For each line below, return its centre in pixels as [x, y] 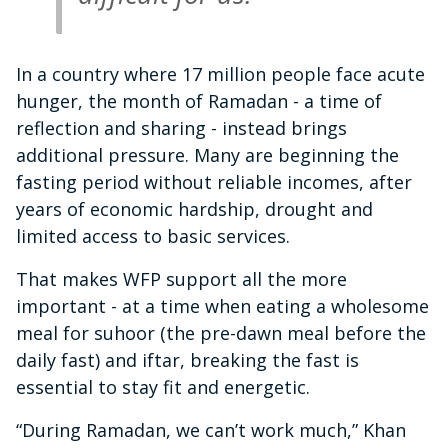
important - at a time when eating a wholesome [222, 306]
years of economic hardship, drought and [194, 209]
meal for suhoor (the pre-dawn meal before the [221, 333]
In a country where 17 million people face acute [220, 74]
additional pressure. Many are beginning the [207, 155]
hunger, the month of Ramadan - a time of [199, 101]
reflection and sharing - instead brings [181, 128]
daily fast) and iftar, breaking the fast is [187, 360]
